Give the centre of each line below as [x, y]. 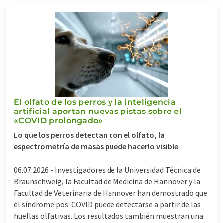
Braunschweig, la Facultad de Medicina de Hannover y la [107, 181]
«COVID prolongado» [58, 120]
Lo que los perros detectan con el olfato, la [89, 135]
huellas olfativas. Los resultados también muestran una [109, 215]
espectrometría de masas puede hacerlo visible [96, 146]
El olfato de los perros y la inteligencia [95, 102]
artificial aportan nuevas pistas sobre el [98, 111]
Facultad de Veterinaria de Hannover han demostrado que [111, 192]
